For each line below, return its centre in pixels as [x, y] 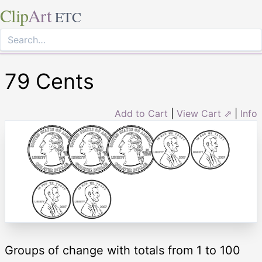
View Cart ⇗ [204, 113]
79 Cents [49, 81]
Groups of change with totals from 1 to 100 [123, 250]
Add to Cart [141, 113]
